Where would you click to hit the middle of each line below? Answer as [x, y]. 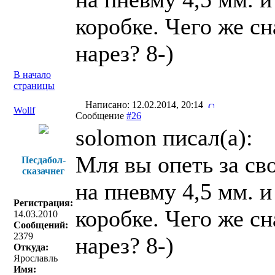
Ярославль [36, 258]
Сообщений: [41, 225]
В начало [32, 75]
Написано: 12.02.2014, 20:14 [145, 105]
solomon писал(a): [164, 137]
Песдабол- [43, 160]
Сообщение [101, 116]
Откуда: [31, 247]
